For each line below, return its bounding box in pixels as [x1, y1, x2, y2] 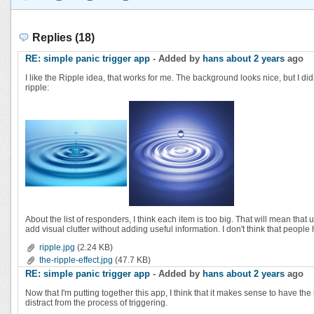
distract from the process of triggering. [25, 297, 168, 308]
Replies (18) [32, 31, 95, 43]
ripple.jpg [39, 242, 75, 252]
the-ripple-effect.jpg [39, 254, 113, 265]
